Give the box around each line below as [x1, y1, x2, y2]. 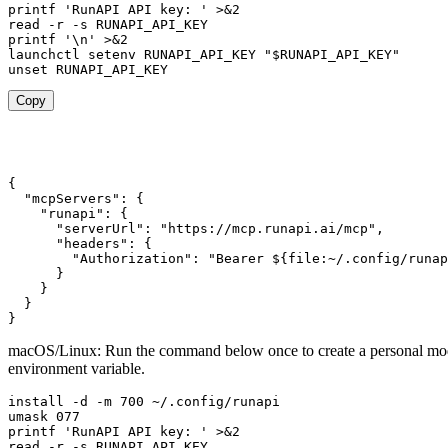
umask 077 [8, 408, 80, 424]
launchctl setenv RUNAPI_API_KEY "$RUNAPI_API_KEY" [8, 46, 400, 62]
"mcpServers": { [8, 190, 144, 206]
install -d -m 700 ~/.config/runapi [8, 393, 280, 409]
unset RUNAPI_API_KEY [8, 61, 168, 77]
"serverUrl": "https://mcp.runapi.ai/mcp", [8, 220, 384, 236]
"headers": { [8, 235, 152, 251]
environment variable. [8, 359, 145, 377]
